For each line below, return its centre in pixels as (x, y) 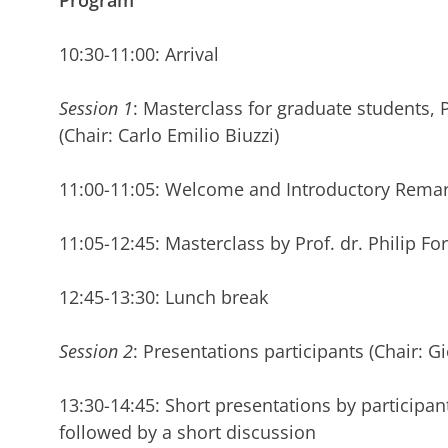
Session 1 (95, 108)
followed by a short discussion (187, 432)
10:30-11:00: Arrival (138, 54)
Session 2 (95, 351)
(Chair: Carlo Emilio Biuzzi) (168, 135)
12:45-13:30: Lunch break (163, 297)
